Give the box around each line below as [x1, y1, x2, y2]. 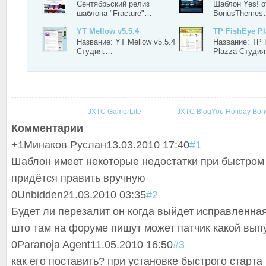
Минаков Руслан [24, 139, 106, 151]
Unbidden [17, 189, 63, 201]
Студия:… [77, 47, 113, 56]
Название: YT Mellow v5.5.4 [77, 37, 175, 46]
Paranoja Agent [17, 239, 90, 251]
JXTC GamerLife [86, 107, 141, 116]
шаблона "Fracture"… [77, 9, 152, 18]
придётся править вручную [11, 172, 145, 184]
